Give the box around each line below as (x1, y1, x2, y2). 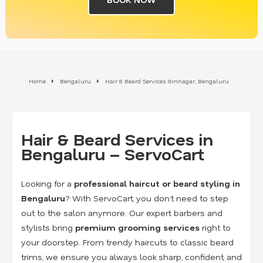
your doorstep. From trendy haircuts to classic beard (21, 236, 234, 248)
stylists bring (21, 221, 75, 233)
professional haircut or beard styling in (74, 177, 240, 189)
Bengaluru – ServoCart (21, 143, 204, 164)
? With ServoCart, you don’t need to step (65, 192, 228, 204)
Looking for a (21, 177, 74, 189)
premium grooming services (75, 221, 200, 233)
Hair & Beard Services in (21, 128, 213, 150)
